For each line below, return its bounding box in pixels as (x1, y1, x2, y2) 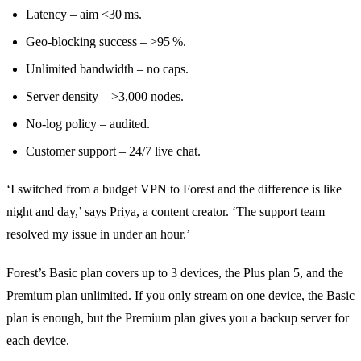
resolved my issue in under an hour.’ (6, 227, 190, 242)
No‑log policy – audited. (26, 117, 150, 131)
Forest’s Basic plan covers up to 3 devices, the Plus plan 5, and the (6, 266, 343, 280)
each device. (6, 334, 69, 348)
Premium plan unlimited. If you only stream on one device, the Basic (6, 288, 355, 303)
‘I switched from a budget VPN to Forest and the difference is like (6, 182, 342, 197)
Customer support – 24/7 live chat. (26, 144, 201, 159)
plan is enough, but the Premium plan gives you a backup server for (6, 311, 349, 326)
